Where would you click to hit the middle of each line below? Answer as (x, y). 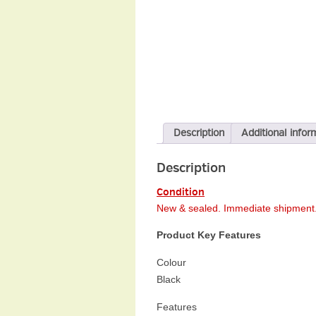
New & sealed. (189, 208)
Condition (181, 192)
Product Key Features (209, 235)
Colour (171, 262)
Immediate (246, 208)
